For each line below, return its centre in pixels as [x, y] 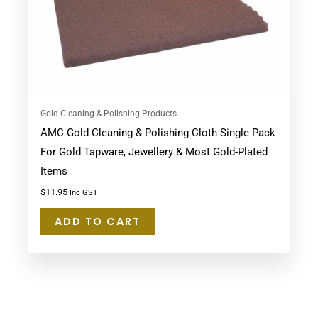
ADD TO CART [97, 222]
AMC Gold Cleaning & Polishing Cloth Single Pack [158, 133]
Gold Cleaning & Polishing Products [108, 113]
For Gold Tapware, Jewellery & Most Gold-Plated [154, 152]
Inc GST [83, 193]
